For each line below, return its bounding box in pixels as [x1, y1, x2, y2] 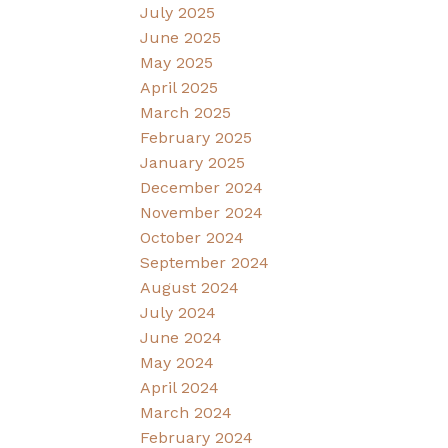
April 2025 [140, 78, 219, 98]
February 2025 [140, 128, 253, 148]
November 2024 [140, 203, 264, 223]
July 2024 [140, 303, 217, 323]
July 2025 [140, 3, 216, 23]
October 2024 [140, 228, 245, 248]
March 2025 [140, 103, 232, 123]
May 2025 [140, 53, 214, 73]
